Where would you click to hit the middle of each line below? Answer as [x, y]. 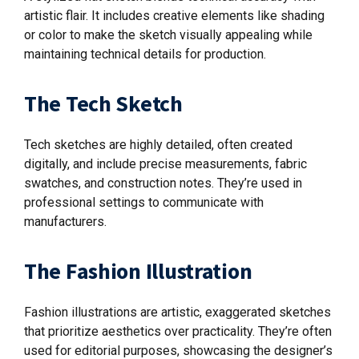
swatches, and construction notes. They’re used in [163, 183]
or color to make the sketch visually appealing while [168, 35]
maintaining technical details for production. [145, 54]
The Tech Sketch [103, 103]
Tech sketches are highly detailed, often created [158, 145]
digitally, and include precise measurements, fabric [165, 164]
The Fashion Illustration [138, 271]
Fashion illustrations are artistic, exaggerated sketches [177, 312]
